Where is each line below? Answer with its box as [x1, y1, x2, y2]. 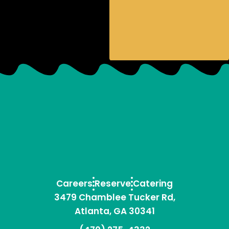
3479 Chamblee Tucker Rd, [54, 191, 175, 204]
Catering [133, 177, 173, 190]
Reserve [95, 177, 131, 190]
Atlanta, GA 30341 [74, 205, 155, 218]
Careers [56, 177, 93, 190]
